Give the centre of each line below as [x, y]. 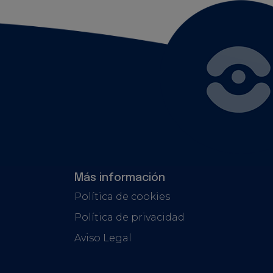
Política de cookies [122, 196]
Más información [120, 178]
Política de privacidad [129, 217]
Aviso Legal [103, 238]
